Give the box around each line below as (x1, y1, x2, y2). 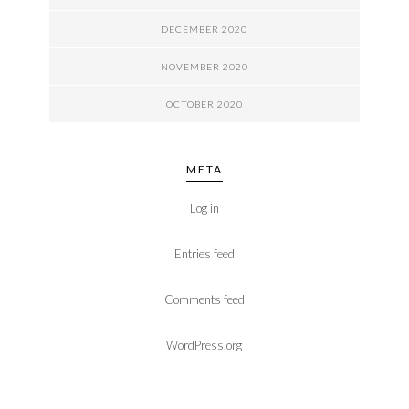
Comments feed (163, 291, 245, 307)
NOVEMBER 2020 (160, 60, 248, 72)
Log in (189, 200, 219, 215)
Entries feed (173, 246, 235, 261)
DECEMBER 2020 (161, 23, 248, 35)
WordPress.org (166, 337, 243, 352)
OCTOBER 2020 (165, 98, 243, 110)
